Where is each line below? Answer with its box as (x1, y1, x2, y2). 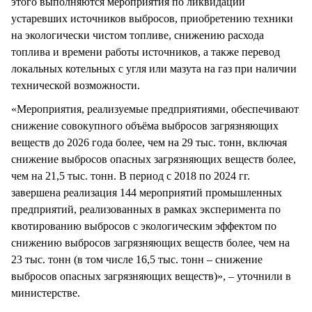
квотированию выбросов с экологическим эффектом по (11, 220, 276, 233)
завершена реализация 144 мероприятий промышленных (11, 187, 282, 199)
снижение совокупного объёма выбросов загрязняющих (11, 120, 279, 132)
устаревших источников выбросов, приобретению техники (11, 13, 293, 25)
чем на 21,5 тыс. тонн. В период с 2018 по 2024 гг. (11, 170, 250, 182)
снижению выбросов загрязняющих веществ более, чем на (11, 237, 290, 249)
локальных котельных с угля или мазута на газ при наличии (11, 63, 297, 75)
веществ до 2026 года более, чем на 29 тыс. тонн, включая (11, 136, 287, 149)
